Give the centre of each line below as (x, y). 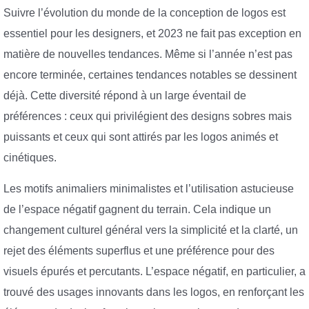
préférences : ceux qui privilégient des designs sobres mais (148, 116)
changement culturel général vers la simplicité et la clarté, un (151, 230)
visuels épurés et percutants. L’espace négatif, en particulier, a (154, 272)
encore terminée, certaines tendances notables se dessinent (150, 74)
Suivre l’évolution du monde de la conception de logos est (144, 12)
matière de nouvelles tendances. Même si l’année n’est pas (148, 54)
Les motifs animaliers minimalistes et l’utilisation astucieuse (149, 189)
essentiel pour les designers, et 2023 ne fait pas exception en (152, 33)
